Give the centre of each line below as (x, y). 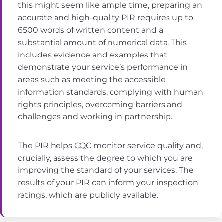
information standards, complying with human (111, 92)
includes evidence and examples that (92, 55)
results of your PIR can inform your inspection (108, 182)
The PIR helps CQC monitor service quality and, (110, 145)
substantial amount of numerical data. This (102, 42)
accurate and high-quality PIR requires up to (106, 18)
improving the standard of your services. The (106, 170)
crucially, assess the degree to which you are (105, 157)
